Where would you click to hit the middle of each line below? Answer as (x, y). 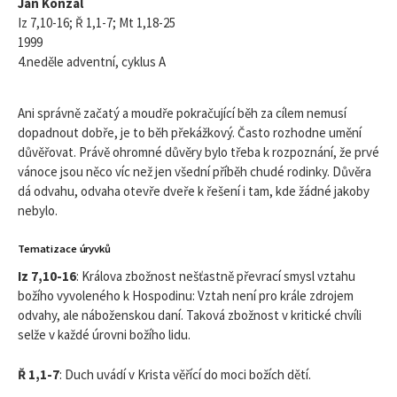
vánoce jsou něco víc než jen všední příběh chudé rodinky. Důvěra (195, 172)
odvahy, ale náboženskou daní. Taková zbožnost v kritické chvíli (190, 315)
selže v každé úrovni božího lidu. (104, 335)
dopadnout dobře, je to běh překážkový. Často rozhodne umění (190, 133)
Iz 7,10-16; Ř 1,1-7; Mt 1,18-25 (97, 23)
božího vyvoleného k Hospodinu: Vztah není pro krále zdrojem (186, 296)
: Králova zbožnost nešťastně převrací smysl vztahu (216, 276)
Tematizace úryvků (64, 248)
